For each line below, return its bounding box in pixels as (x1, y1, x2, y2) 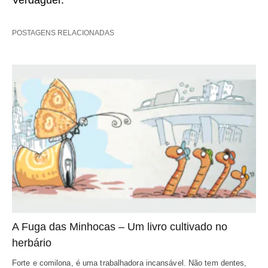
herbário (12, 237, 51, 249)
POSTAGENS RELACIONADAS (12, 28, 114, 37)
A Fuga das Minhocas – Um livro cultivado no (12, 221, 227, 233)
